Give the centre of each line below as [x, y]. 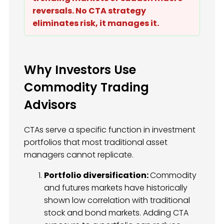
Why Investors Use [80, 69]
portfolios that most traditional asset [96, 142]
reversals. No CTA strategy [89, 10]
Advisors [50, 104]
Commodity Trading [86, 87]
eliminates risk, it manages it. [96, 23]
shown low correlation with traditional [117, 200]
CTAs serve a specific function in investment [110, 129]
